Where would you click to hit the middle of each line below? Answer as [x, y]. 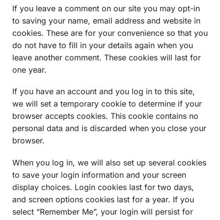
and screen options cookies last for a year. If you [103, 199]
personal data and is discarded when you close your [109, 128]
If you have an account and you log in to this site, [104, 92]
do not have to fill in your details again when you [103, 45]
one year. [29, 69]
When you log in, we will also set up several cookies [109, 162]
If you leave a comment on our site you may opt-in [106, 8]
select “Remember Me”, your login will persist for [103, 211]
